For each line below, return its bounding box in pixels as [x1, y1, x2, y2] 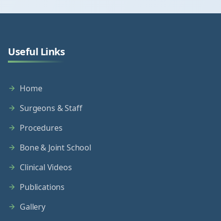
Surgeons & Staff [20, 103, 82, 113]
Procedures [20, 122, 63, 133]
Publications [20, 182, 65, 192]
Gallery [20, 201, 45, 212]
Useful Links [8, 45, 65, 58]
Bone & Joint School [20, 142, 91, 153]
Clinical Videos [20, 162, 72, 173]
